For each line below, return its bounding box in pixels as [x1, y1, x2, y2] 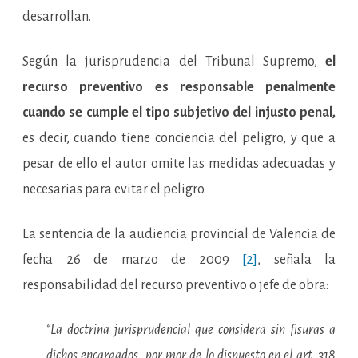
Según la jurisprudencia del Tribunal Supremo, [22, 54, 325, 69]
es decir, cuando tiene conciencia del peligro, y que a [22, 131, 336, 145]
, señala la [257, 253, 336, 267]
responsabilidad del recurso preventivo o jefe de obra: [22, 278, 328, 292]
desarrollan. [22, 10, 91, 24]
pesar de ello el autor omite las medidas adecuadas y [22, 157, 336, 171]
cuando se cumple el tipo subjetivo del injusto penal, [22, 105, 336, 120]
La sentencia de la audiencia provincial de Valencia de [22, 227, 336, 241]
